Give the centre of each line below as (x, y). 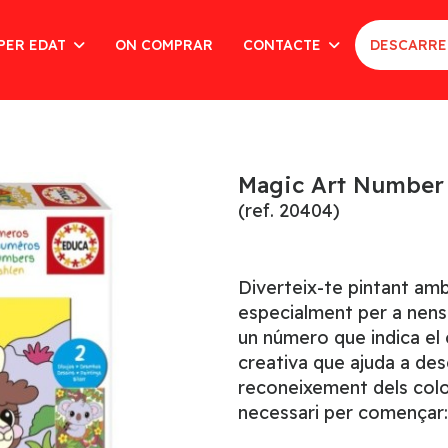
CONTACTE (283, 45)
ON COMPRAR (163, 45)
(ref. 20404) (288, 210)
